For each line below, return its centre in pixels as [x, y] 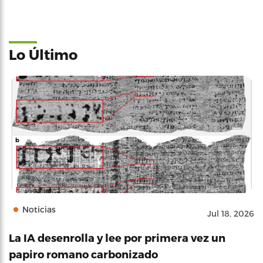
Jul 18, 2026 [231, 213]
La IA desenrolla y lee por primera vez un [117, 237]
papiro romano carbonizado [83, 254]
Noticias [39, 209]
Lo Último [43, 54]
